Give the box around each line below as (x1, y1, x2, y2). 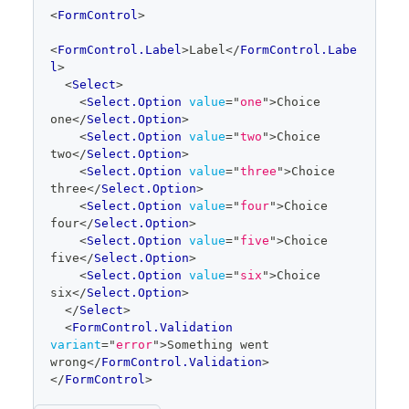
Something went (167, 338, 269, 351)
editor (41, 16, 85, 30)
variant (50, 338, 101, 351)
